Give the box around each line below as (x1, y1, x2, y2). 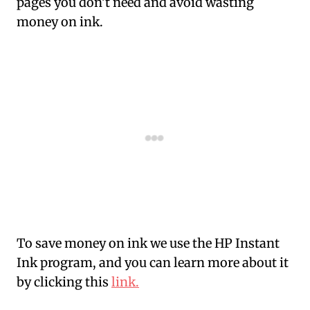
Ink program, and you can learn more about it (17, 255, 289, 271)
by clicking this (17, 274, 111, 291)
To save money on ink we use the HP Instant (17, 235, 280, 252)
